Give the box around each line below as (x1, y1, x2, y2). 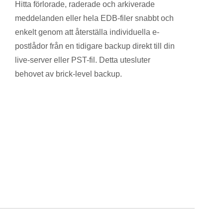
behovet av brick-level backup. (14, 69, 122, 78)
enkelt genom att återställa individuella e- (14, 27, 159, 36)
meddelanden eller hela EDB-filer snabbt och (14, 13, 174, 22)
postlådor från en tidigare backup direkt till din (14, 41, 175, 50)
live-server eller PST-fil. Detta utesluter (14, 55, 150, 64)
